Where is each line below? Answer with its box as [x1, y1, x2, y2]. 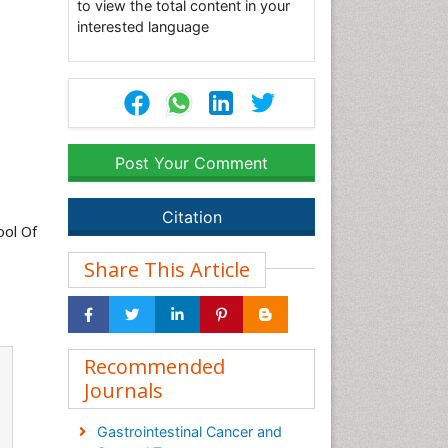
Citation [161, 207, 222, 227]
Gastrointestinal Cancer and [96, 423, 282, 440]
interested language [77, 18, 209, 35]
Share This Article [84, 256, 250, 283]
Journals [84, 377, 163, 404]
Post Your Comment [115, 153, 268, 173]
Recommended [84, 353, 225, 380]
